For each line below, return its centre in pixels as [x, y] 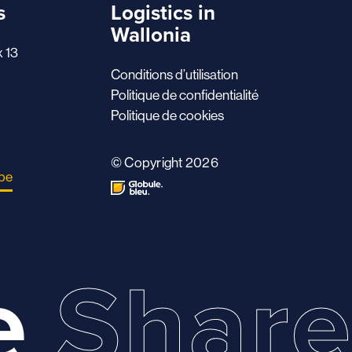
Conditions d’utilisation [174, 75]
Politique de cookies [167, 116]
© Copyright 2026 [164, 162]
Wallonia [150, 35]
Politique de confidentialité [184, 95]
